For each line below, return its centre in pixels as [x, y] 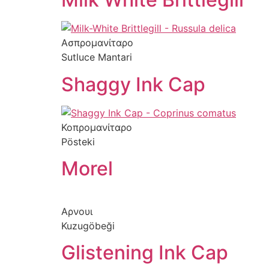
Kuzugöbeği [88, 225]
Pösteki [78, 141]
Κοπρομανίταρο [97, 127]
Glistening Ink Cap [145, 253]
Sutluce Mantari [97, 57]
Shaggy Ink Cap [133, 84]
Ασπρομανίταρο [97, 43]
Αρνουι [77, 211]
